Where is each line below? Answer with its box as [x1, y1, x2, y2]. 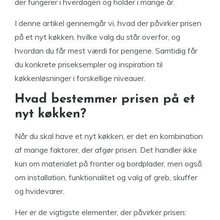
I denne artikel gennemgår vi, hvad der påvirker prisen [15, 18, 201, 28]
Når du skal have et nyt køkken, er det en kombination [15, 131, 203, 141]
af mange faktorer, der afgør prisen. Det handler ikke [15, 144, 197, 155]
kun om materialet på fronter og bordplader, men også [15, 158, 202, 168]
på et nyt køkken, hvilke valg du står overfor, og [15, 31, 180, 42]
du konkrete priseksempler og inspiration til [15, 59, 163, 69]
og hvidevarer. [15, 186, 64, 196]
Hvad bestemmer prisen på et [15, 92, 195, 106]
